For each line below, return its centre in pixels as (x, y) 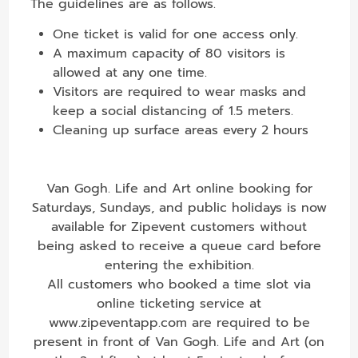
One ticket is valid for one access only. (176, 34)
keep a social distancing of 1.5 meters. (173, 111)
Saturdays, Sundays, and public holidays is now (179, 207)
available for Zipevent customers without (179, 227)
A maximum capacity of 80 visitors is (169, 53)
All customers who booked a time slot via (179, 284)
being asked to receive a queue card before (179, 246)
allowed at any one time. (130, 72)
